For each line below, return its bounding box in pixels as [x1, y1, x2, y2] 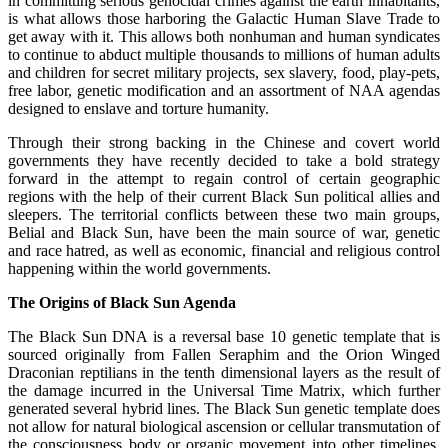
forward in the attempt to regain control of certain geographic [8, 169, 440, 187]
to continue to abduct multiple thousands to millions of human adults [8, 45, 440, 63]
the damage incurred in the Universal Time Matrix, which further [8, 381, 440, 399]
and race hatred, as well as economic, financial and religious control [8, 241, 440, 259]
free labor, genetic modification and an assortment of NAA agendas [8, 81, 440, 99]
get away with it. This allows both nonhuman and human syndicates [8, 27, 440, 45]
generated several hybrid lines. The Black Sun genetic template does [8, 399, 440, 417]
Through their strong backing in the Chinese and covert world [8, 133, 440, 151]
